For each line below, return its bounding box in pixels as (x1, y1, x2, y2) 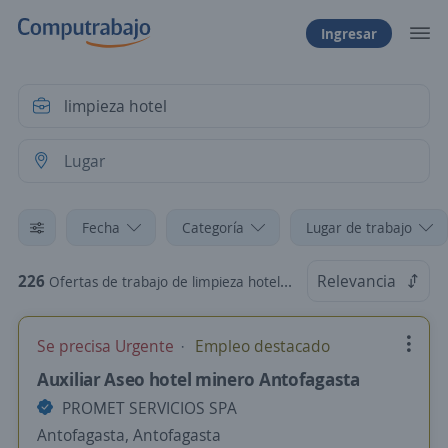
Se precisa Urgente (37, 335, 178, 357)
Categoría (182, 218, 244, 237)
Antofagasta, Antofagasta (37, 424, 221, 446)
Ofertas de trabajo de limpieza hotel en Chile (49, 272, 280, 291)
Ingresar (321, 23, 377, 43)
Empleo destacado (191, 335, 330, 357)
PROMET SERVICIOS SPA (58, 397, 237, 419)
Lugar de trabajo (306, 218, 412, 237)
